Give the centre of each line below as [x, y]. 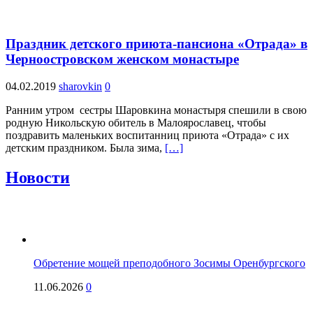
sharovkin [80, 87]
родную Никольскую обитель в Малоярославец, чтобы [136, 123]
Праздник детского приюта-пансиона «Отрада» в [156, 44]
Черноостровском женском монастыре [122, 59]
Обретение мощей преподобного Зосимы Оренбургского [169, 263]
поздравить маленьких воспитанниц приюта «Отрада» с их [147, 136]
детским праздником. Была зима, [85, 148]
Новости [38, 178]
